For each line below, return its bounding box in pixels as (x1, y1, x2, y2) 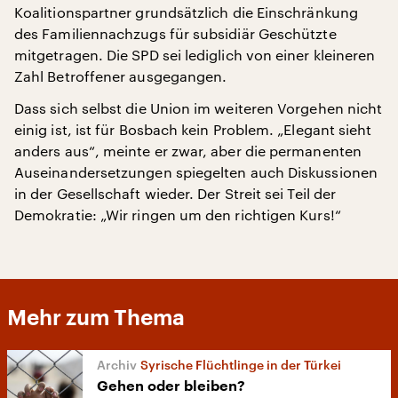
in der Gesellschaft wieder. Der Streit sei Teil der (14, 185, 337, 202)
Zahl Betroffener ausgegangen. (14, 68, 227, 84)
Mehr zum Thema (7, 307, 185, 329)
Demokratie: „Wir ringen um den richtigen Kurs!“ (14, 206, 341, 223)
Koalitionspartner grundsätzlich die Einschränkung (14, 4, 358, 20)
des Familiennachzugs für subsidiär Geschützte (14, 25, 337, 42)
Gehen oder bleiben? (97, 379, 245, 394)
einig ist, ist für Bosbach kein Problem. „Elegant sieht (14, 121, 372, 138)
